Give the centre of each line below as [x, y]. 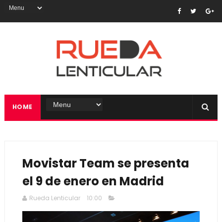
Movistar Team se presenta [106, 163]
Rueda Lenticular [55, 198]
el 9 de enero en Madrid [93, 181]
